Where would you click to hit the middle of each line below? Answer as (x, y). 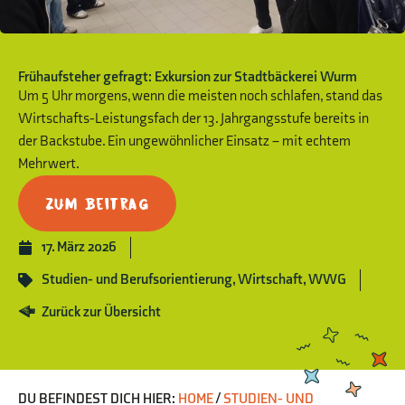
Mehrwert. (49, 165)
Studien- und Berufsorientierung (137, 280)
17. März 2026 (79, 248)
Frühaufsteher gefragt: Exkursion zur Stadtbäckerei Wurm (188, 78)
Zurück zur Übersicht (101, 313)
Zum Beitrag (97, 204)
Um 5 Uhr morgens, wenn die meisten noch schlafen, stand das (200, 97)
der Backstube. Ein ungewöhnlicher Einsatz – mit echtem (184, 142)
